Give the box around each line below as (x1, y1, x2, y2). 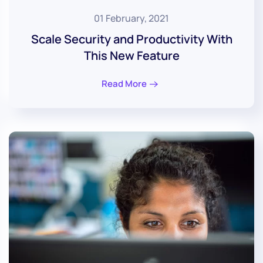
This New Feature (83, 47, 180, 63)
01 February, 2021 (94, 11, 169, 25)
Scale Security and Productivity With (31, 31, 232, 47)
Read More (102, 77, 147, 90)
